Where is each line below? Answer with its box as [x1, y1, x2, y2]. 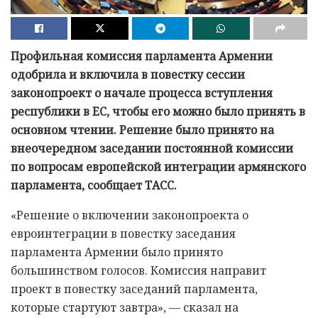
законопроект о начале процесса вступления [11, 85, 273, 102]
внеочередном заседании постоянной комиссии [11, 141, 293, 157]
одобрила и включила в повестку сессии [11, 67, 245, 83]
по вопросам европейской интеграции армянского [11, 159, 306, 175]
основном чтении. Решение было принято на [11, 122, 274, 138]
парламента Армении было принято [11, 244, 223, 261]
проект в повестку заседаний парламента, [11, 281, 258, 297]
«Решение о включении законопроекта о [11, 207, 248, 224]
